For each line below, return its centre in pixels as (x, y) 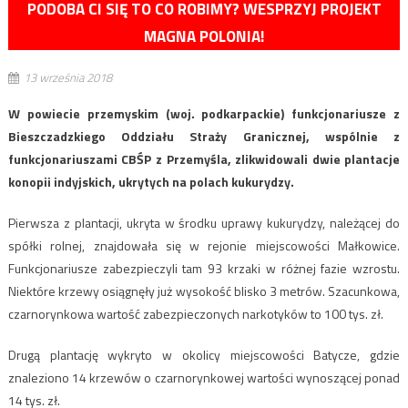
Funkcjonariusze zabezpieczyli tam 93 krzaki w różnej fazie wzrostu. (204, 269)
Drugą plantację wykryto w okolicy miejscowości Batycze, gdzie (204, 355)
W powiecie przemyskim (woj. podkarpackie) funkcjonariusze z (204, 114)
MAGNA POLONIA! (204, 37)
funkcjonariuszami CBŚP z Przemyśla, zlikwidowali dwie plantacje (204, 159)
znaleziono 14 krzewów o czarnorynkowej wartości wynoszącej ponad (204, 378)
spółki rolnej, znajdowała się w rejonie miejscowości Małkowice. (204, 246)
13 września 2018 (67, 78)
